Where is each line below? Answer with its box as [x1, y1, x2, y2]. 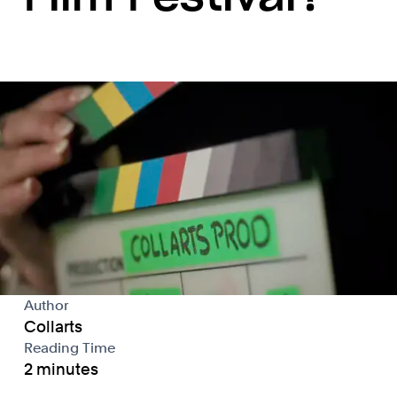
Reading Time [23, 339, 115, 357]
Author [23, 297, 69, 315]
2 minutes [23, 360, 98, 379]
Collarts [23, 317, 82, 337]
